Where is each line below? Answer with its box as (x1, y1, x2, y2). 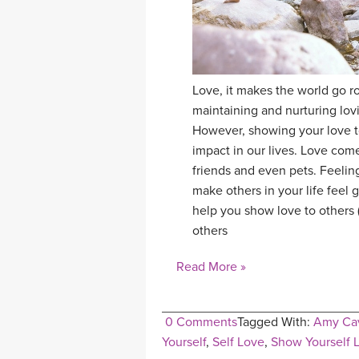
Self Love (212, 334, 264, 351)
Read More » (176, 259, 246, 276)
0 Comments (165, 314, 237, 331)
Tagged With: (237, 314, 313, 331)
